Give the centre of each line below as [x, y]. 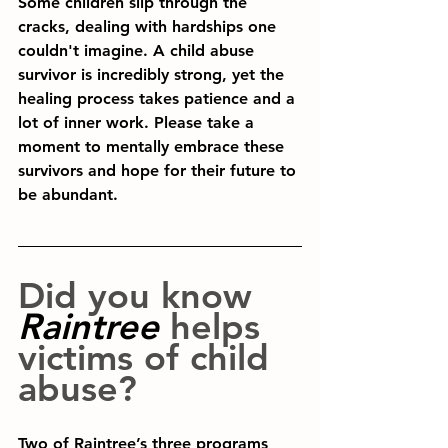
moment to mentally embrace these [153, 146]
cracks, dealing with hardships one [149, 26]
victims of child [149, 357]
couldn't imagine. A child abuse [138, 50]
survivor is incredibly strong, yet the [153, 74]
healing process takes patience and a [159, 98]
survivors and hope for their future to [159, 170]
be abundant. [68, 194]
